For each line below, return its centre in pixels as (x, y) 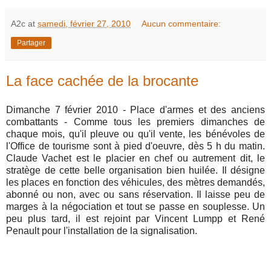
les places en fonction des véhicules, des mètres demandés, (135, 182)
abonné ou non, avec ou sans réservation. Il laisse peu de (135, 194)
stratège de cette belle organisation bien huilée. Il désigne (135, 170)
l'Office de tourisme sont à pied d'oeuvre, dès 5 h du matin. (135, 146)
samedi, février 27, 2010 (84, 24)
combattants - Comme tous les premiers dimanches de (135, 122)
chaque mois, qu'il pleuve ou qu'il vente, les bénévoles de (135, 134)
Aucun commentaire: (181, 24)
